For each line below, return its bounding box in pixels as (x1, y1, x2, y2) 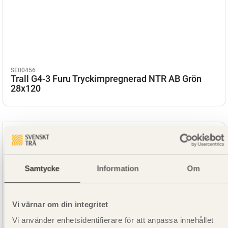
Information (97, 163, 139, 173)
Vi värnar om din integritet (12, 199, 108, 209)
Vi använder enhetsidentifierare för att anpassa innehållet (12, 216, 213, 225)
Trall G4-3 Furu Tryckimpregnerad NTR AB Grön (11, 73, 202, 84)
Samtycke (24, 163, 60, 173)
